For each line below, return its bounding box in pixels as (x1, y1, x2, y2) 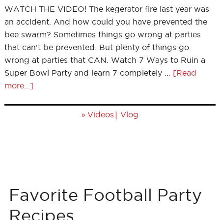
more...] (4, 81, 33, 90)
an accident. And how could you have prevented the (4, 17, 207, 26)
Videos (87, 110, 114, 119)
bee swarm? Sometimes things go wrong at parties (4, 30, 201, 39)
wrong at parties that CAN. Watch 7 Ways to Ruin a (4, 55, 205, 64)
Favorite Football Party (8, 186, 202, 204)
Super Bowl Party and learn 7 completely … (4, 68, 173, 77)
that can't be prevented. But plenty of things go (4, 43, 189, 52)
